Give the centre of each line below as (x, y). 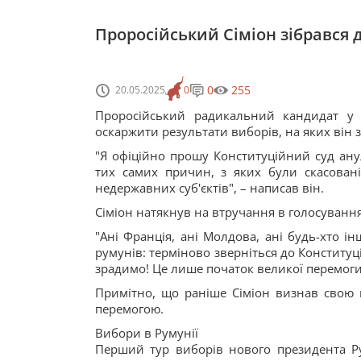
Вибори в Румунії (147, 333)
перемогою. (129, 309)
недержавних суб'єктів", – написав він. (211, 188)
